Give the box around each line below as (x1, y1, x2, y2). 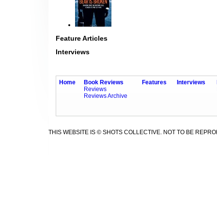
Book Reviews (84, 79, 124, 86)
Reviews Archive (84, 93, 127, 100)
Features (142, 79, 167, 86)
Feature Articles (56, 34, 108, 43)
